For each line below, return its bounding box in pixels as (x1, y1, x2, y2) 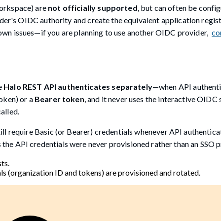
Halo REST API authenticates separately (3, 81, 152, 91)
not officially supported (48, 3, 138, 13)
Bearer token (34, 94, 84, 104)
